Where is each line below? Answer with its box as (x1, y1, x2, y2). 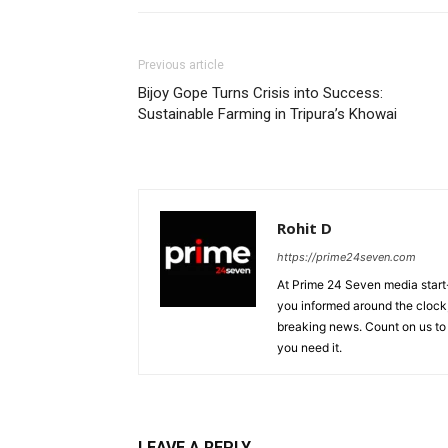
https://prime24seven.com (277, 250, 416, 264)
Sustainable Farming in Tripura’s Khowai (138, 105, 397, 123)
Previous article (138, 58, 224, 72)
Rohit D (277, 218, 332, 238)
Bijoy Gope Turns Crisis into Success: (138, 84, 383, 102)
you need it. (277, 340, 342, 355)
